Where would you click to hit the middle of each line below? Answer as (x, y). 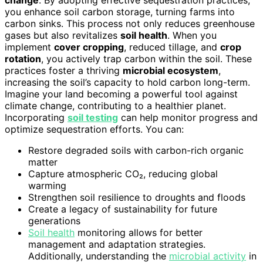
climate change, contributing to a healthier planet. (115, 106)
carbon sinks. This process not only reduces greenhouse (130, 24)
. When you (192, 36)
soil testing (93, 118)
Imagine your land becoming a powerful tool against (121, 94)
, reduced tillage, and (172, 47)
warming (47, 186)
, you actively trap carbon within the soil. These (146, 59)
